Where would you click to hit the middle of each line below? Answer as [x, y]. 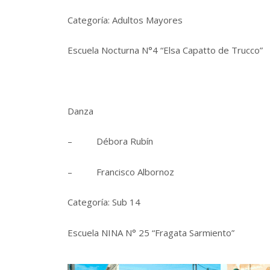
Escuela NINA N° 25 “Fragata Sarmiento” [151, 232]
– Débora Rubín [110, 141]
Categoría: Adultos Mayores [125, 20]
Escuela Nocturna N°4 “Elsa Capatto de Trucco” [165, 50]
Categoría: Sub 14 [104, 202]
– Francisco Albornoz [121, 171]
